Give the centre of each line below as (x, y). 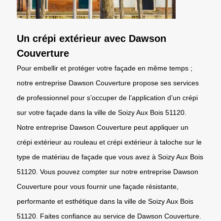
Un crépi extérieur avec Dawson (92, 38)
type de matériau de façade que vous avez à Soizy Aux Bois (110, 157)
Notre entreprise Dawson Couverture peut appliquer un (103, 127)
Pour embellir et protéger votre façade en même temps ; (105, 68)
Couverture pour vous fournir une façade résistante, (98, 186)
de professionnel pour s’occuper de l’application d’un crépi (107, 97)
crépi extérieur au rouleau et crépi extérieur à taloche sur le (109, 142)
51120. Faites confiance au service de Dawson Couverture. (109, 216)
